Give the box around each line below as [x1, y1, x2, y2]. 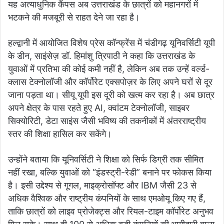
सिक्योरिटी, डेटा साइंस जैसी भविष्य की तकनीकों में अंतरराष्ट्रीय [8, 115, 206, 126]
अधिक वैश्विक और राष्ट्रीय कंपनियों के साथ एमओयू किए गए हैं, [8, 192, 205, 203]
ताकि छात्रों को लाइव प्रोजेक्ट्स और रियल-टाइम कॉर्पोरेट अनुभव [8, 205, 213, 216]
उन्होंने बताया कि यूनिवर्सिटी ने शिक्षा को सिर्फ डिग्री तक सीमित [8, 153, 203, 164]
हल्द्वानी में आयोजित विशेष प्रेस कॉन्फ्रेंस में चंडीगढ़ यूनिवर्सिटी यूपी [8, 37, 215, 48]
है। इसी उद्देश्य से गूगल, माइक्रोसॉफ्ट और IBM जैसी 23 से [8, 179, 196, 190]
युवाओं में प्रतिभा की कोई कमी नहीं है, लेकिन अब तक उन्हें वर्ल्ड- [8, 63, 209, 74]
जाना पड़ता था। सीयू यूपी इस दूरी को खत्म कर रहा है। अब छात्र [8, 89, 214, 100]
